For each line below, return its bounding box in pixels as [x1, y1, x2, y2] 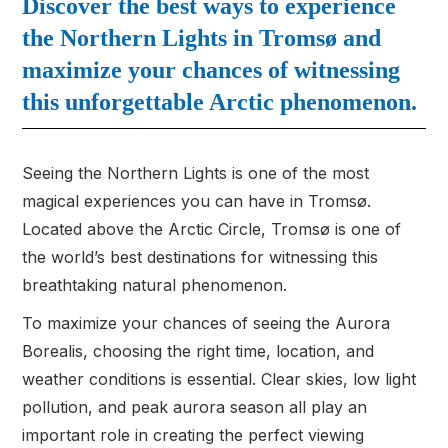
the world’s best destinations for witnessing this [22, 247, 379, 267]
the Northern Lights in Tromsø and [22, 25, 382, 51]
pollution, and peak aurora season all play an [22, 397, 368, 417]
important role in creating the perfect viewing [22, 425, 365, 445]
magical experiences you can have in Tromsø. [22, 191, 372, 211]
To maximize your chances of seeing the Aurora [22, 313, 391, 333]
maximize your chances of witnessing [22, 57, 401, 83]
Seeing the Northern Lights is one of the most [22, 163, 370, 183]
